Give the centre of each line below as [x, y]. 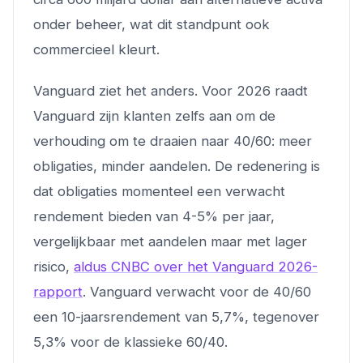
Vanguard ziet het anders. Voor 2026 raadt [171, 90]
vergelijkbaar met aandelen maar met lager [170, 241]
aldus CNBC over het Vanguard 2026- [196, 266]
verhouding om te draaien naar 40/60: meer [173, 141]
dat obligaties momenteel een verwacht [159, 191]
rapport [58, 291]
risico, [53, 266]
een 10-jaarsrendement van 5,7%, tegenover [176, 316]
